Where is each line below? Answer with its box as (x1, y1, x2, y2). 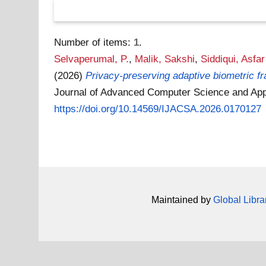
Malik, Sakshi (135, 53, 195, 65)
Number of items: (54, 36, 134, 48)
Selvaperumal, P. (54, 53, 129, 65)
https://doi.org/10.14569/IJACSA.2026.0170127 (54, 103, 262, 115)
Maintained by (151, 194, 213, 205)
